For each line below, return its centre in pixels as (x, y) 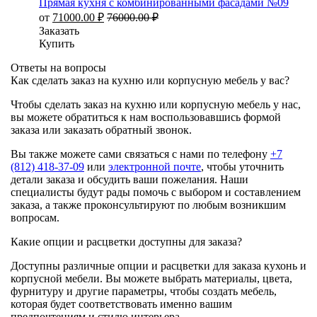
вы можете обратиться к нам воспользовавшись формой (146, 117)
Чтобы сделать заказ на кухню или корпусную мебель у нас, (156, 105)
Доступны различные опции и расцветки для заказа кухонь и (158, 266)
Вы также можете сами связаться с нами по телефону (140, 154)
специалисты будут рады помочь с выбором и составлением (156, 192)
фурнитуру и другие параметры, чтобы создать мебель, (144, 292)
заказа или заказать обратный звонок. (101, 130)
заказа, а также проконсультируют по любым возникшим (148, 205)
